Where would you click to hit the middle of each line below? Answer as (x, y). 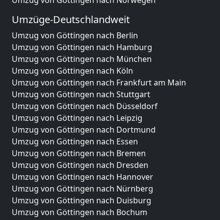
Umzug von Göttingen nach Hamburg (82, 47)
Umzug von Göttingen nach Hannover (82, 177)
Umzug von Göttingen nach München (82, 59)
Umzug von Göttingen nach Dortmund (84, 130)
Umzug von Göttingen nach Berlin (75, 35)
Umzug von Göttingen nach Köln (72, 71)
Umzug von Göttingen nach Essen (75, 141)
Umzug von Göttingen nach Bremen (79, 153)
